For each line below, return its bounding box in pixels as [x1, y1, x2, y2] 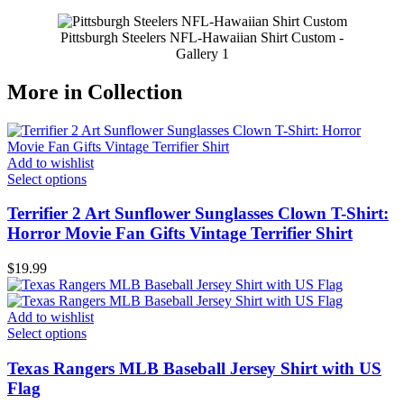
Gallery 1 [175, 45, 229, 61]
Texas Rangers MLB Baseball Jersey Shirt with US [7, 358, 381, 378]
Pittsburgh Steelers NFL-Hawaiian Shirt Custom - [60, 29, 344, 45]
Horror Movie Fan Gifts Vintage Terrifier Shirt [7, 224, 353, 243]
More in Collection [7, 79, 182, 104]
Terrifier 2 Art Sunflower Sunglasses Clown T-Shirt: [7, 204, 389, 224]
